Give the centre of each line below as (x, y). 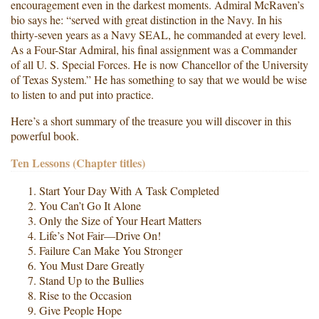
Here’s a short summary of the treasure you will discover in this (151, 120)
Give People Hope (80, 310)
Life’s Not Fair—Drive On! (100, 235)
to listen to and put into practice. (82, 94)
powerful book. (45, 135)
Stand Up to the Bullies (91, 280)
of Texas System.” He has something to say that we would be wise (159, 79)
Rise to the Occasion (85, 295)
